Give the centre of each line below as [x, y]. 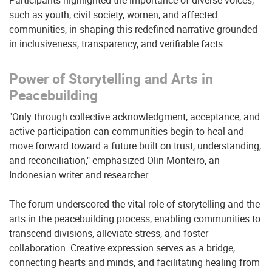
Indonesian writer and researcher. [80, 175]
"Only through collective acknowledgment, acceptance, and [134, 117]
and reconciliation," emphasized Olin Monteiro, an [114, 160]
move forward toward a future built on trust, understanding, [135, 146]
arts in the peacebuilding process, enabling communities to [135, 219]
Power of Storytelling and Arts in [111, 79]
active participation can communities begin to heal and [127, 131]
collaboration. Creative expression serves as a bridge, [122, 248]
